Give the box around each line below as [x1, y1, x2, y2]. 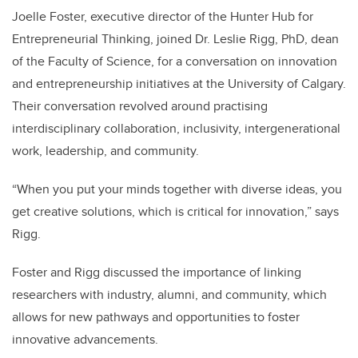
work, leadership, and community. [12, 141, 199, 161]
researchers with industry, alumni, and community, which [12, 285, 327, 304]
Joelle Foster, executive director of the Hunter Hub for [12, 7, 313, 26]
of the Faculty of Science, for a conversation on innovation [12, 52, 337, 71]
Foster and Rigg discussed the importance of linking [12, 263, 301, 282]
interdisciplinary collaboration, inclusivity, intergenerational [12, 119, 340, 138]
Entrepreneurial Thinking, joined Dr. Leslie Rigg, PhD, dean [12, 30, 339, 49]
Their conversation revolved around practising [12, 97, 268, 116]
